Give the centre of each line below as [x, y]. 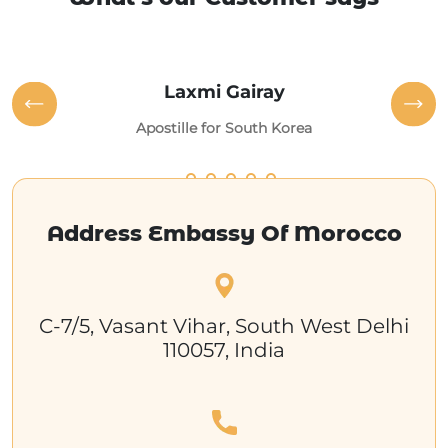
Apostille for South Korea [224, 127]
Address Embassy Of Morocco [224, 233]
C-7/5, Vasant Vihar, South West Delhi [224, 325]
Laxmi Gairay [224, 91]
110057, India [224, 349]
